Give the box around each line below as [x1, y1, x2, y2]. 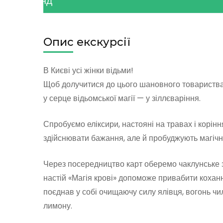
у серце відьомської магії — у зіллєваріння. [43, 92, 201, 104]
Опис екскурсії [43, 35, 130, 49]
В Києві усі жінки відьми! [43, 64, 133, 76]
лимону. [43, 200, 72, 212]
